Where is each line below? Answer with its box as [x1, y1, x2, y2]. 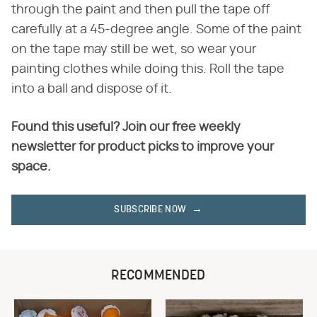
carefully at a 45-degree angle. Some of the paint [11, 23, 301, 36]
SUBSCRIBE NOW [114, 204, 187, 215]
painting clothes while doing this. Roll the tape [11, 62, 284, 76]
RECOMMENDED [111, 268, 206, 283]
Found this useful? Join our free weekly [11, 120, 241, 134]
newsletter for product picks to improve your [11, 140, 274, 154]
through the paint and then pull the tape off [11, 3, 270, 16]
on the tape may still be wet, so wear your [11, 42, 256, 56]
